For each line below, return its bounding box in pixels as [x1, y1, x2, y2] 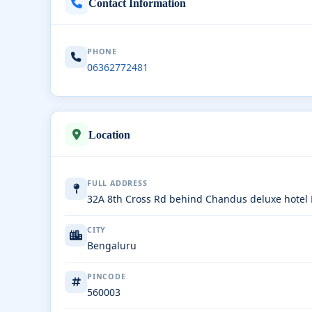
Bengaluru [87, 239, 136, 252]
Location [88, 128, 130, 141]
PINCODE [87, 272, 126, 281]
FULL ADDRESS [87, 178, 148, 188]
